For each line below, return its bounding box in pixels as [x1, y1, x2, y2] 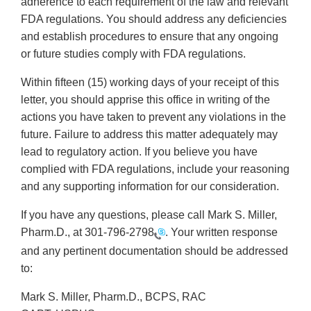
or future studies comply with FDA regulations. [21, 48, 246, 60]
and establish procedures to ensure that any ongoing [21, 31, 278, 43]
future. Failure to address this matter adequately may [21, 128, 278, 141]
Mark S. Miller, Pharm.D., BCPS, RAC [21, 290, 206, 303]
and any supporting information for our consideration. [21, 180, 279, 193]
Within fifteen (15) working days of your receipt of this [21, 76, 279, 89]
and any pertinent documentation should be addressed [21, 244, 288, 257]
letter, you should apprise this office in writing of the [21, 94, 270, 106]
